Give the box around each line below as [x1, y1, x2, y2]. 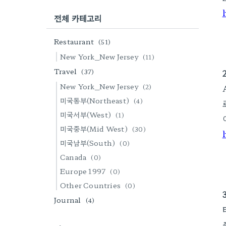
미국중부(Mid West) [60, 124, 129, 134]
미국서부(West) [60, 109, 113, 120]
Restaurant [54, 36, 96, 46]
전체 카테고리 [54, 12, 102, 24]
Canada [60, 152, 88, 162]
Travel [54, 66, 79, 76]
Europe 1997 [60, 166, 107, 176]
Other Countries [60, 180, 123, 190]
